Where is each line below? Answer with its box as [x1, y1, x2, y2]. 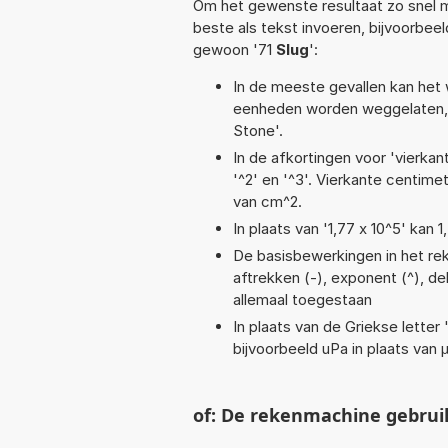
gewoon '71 [193, 39, 276, 59]
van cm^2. [233, 191, 302, 211]
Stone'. [233, 120, 283, 140]
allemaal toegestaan [233, 289, 372, 309]
